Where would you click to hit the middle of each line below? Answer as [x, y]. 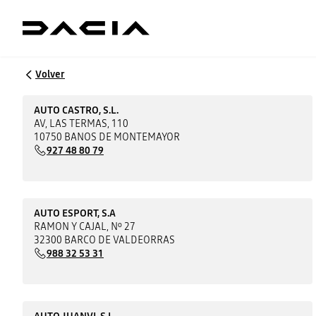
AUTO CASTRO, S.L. [77, 110]
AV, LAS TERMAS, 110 [81, 123]
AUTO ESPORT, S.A [75, 213]
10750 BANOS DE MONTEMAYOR [107, 136]
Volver [50, 74]
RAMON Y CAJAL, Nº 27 [85, 226]
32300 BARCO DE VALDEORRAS [105, 239]
